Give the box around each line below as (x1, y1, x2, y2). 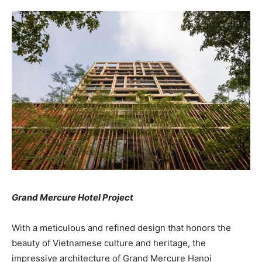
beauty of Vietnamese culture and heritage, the (12, 237, 206, 249)
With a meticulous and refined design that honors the (12, 222, 231, 234)
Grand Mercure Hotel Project (12, 192, 133, 204)
